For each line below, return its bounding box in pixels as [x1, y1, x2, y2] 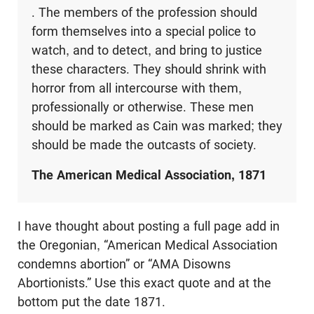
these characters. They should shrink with [31, 62, 266, 77]
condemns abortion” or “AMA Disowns [18, 257, 231, 272]
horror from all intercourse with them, [31, 81, 242, 96]
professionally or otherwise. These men [31, 100, 254, 115]
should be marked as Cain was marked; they [31, 118, 282, 134]
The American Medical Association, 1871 [31, 168, 266, 183]
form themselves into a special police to [31, 24, 256, 39]
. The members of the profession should [31, 5, 257, 20]
